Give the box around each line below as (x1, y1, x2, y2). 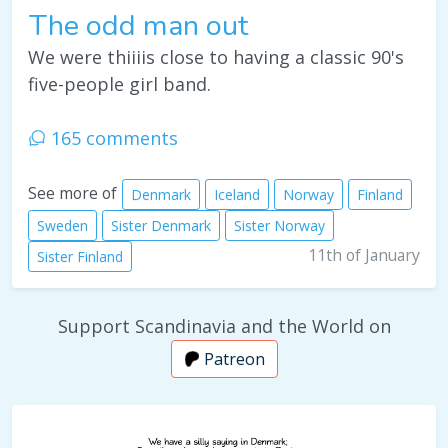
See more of (28, 182, 117, 205)
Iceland (214, 185, 260, 205)
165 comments (46, 126, 178, 151)
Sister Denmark (111, 216, 211, 236)
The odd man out (29, 6, 248, 46)
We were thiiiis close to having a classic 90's (28, 45, 404, 70)
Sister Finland (37, 247, 123, 267)
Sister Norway (234, 216, 325, 236)
